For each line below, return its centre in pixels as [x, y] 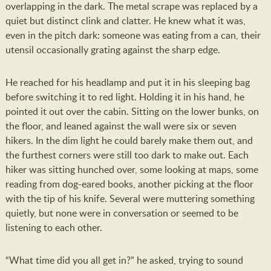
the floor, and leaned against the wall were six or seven [121, 126]
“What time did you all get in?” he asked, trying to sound [124, 260]
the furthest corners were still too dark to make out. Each [127, 155]
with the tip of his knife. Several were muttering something [130, 198]
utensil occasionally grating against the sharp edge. [113, 50]
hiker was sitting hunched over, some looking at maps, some [132, 169]
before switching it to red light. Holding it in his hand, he [125, 97]
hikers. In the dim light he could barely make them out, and [129, 140]
